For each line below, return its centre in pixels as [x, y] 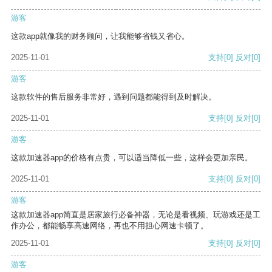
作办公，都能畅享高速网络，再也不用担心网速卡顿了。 [110, 226]
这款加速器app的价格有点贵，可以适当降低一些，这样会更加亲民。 [132, 158]
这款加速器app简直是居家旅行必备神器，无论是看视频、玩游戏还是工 [136, 215]
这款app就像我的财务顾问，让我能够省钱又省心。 [100, 36]
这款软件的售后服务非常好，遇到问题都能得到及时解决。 [114, 97]
